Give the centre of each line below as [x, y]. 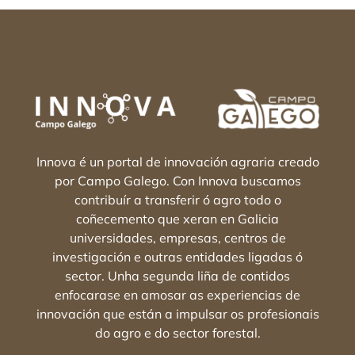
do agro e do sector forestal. [177, 333]
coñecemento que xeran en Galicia [177, 219]
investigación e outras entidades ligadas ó [177, 257]
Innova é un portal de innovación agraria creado [177, 162]
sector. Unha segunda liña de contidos [177, 276]
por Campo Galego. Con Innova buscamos [177, 181]
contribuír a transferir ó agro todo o [177, 200]
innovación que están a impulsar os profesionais [177, 314]
